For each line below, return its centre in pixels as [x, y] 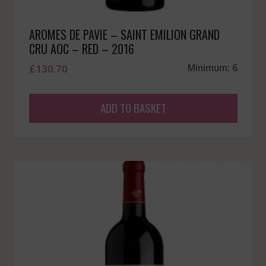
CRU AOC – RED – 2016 [81, 48]
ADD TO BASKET [133, 107]
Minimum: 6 [212, 67]
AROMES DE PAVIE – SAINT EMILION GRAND [124, 34]
